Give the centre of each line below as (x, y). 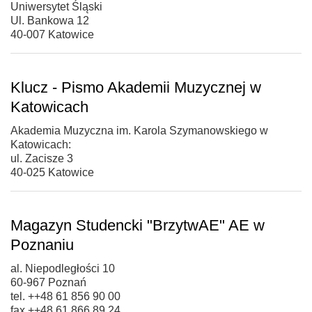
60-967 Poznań (48, 282)
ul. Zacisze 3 (42, 158)
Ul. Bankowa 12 (50, 20)
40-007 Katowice (52, 34)
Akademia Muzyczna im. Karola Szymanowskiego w (139, 130)
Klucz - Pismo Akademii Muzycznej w (136, 87)
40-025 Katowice (52, 172)
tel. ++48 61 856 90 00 (65, 296)
